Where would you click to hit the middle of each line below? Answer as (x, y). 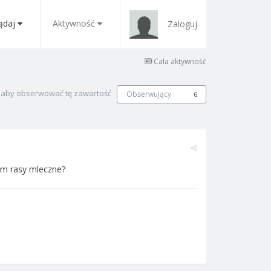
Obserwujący (149, 94)
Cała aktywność (180, 61)
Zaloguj (182, 24)
